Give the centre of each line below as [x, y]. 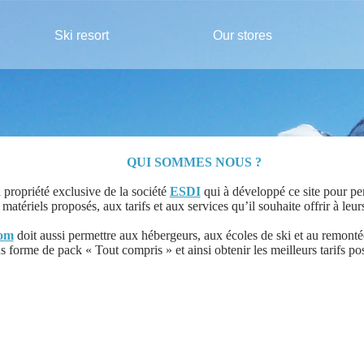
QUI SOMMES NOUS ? [194, 162]
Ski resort [81, 35]
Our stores [243, 35]
